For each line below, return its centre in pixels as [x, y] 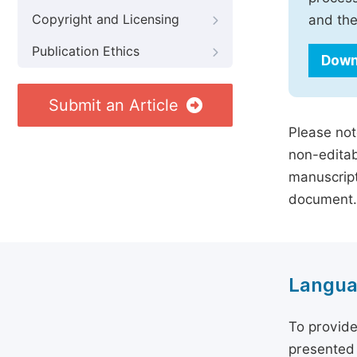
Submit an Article [113, 105]
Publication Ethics [86, 51]
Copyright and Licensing [106, 20]
